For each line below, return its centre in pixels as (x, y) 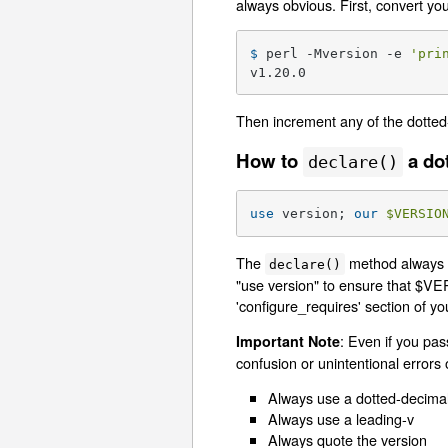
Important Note (288, 341)
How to (270, 160)
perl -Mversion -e (338, 53)
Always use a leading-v (341, 419)
